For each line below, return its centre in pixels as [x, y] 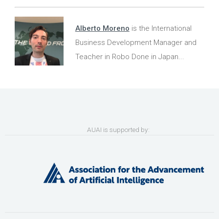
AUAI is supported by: [109, 130]
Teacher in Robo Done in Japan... [130, 57]
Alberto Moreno [102, 28]
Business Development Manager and [136, 43]
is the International [160, 28]
